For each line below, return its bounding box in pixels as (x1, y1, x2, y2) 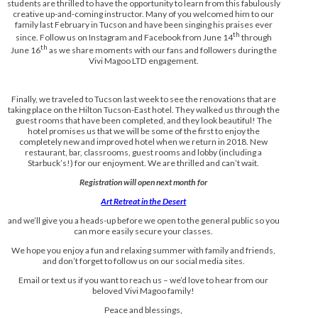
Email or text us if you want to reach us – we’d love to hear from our (18, 275, 269, 286)
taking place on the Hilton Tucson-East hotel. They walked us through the (7, 104, 280, 116)
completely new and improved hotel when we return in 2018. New (19, 136, 268, 148)
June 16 (10, 45, 40, 56)
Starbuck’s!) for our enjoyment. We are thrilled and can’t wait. (28, 158, 260, 169)
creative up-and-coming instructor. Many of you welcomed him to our (13, 9, 275, 20)
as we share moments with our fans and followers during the (47, 45, 277, 56)
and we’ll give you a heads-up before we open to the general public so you (7, 215, 280, 226)
